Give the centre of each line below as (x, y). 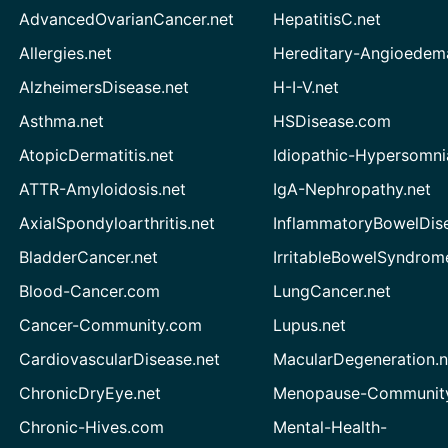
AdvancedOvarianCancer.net (126, 19)
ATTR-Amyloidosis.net (102, 189)
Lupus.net (310, 325)
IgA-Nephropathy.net (352, 189)
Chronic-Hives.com (91, 427)
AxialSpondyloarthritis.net (116, 223)
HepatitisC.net (327, 19)
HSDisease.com (332, 121)
